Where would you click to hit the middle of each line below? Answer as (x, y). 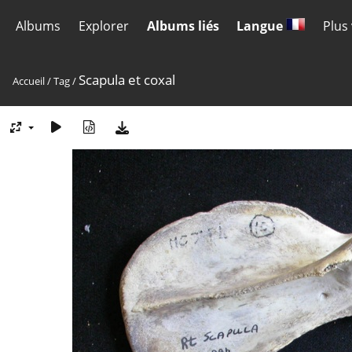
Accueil (29, 81)
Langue (262, 26)
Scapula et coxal (127, 80)
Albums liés (183, 26)
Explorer (103, 26)
